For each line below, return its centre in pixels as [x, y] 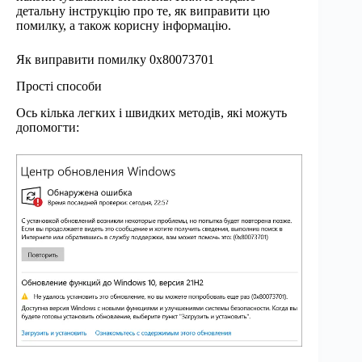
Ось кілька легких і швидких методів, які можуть [152, 112]
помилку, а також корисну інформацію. [124, 26]
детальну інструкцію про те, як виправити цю [143, 11]
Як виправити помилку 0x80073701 [115, 60]
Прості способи [59, 86]
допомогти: [48, 127]
